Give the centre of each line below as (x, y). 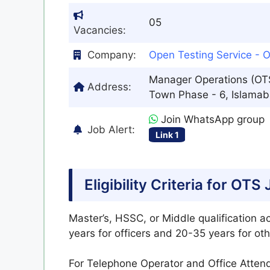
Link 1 (167, 135)
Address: (109, 87)
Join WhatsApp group (211, 119)
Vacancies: (100, 30)
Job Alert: (111, 130)
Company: (112, 55)
